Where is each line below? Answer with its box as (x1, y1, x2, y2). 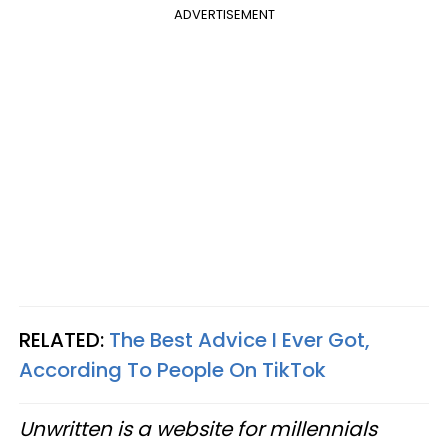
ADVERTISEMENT (173, 4, 275, 24)
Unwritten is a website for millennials (19, 414, 377, 443)
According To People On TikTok (19, 355, 326, 384)
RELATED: (19, 325, 109, 354)
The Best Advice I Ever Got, (109, 325, 370, 354)
